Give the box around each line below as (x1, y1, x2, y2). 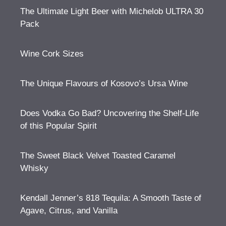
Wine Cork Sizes (20, 48, 84, 59)
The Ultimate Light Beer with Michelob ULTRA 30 (20, 6, 203, 16)
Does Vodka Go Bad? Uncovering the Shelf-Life (20, 108, 199, 118)
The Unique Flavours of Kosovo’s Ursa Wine (20, 78, 188, 88)
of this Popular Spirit (20, 121, 97, 131)
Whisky (20, 163, 48, 173)
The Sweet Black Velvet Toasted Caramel (20, 150, 176, 160)
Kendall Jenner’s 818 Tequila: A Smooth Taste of (20, 193, 201, 203)
